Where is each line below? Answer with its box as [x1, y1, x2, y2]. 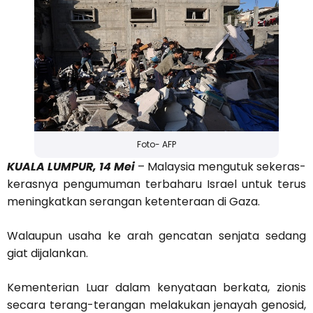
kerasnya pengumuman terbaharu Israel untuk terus [7, 176, 306, 193]
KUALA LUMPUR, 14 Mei [7, 159, 135, 175]
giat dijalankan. [7, 245, 88, 262]
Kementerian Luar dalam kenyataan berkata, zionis [7, 279, 306, 296]
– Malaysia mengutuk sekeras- [135, 159, 306, 175]
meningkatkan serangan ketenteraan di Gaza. [7, 194, 260, 210]
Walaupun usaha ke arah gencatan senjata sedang [7, 228, 306, 245]
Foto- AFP [137, 138, 176, 151]
